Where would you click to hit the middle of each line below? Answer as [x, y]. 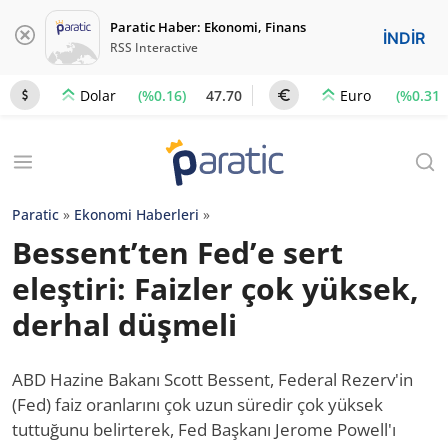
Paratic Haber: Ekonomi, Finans [208, 27]
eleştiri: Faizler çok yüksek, [215, 288]
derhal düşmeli [124, 324]
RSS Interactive [154, 47]
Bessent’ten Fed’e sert [177, 252]
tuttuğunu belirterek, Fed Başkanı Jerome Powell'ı [204, 429]
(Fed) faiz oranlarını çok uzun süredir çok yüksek [197, 404]
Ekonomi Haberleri [136, 214]
